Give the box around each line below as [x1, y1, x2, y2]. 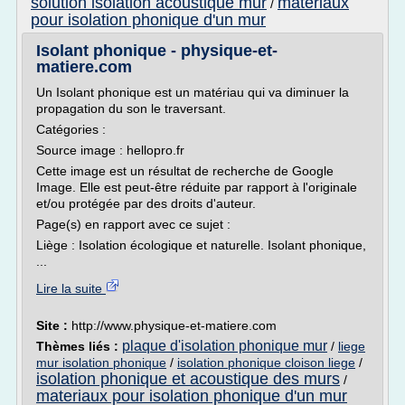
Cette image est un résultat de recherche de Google [36, 164, 334, 178]
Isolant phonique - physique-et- [36, 42, 278, 60]
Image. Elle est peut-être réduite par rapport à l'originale [36, 180, 357, 194]
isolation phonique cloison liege [177, 355, 355, 370]
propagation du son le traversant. [36, 101, 226, 116]
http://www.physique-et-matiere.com [71, 318, 277, 333]
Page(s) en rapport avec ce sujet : [36, 217, 231, 231]
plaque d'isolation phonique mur [122, 338, 327, 353]
